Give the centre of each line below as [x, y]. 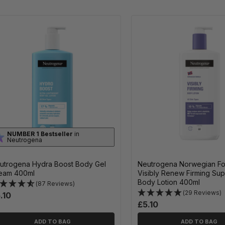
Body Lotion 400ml [168, 182]
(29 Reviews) [202, 192]
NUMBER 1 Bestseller [40, 134]
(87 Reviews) [55, 183]
